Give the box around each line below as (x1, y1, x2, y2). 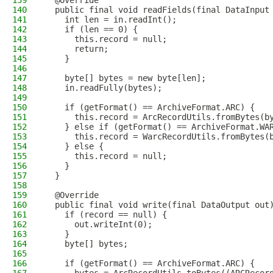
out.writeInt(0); (45, 219, 152, 229)
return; (45, 44, 108, 54)
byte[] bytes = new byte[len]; (45, 73, 206, 83)
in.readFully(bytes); (45, 83, 162, 93)
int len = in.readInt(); (45, 15, 177, 24)
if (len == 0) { (45, 24, 138, 34)
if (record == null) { (45, 210, 167, 219)
